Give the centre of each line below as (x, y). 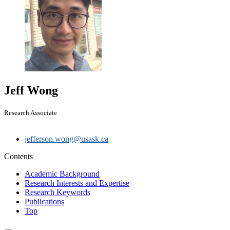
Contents (18, 156)
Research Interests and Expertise (77, 183)
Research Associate (31, 112)
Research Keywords (57, 192)
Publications (44, 201)
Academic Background (62, 174)
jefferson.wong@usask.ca (66, 139)
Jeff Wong (31, 90)
